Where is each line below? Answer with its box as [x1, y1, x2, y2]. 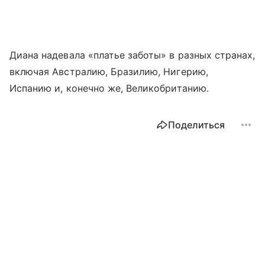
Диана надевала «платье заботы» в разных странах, [9, 49, 256, 62]
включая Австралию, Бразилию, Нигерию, [9, 66, 208, 78]
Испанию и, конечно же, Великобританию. [9, 82, 209, 95]
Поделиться [168, 119, 225, 131]
